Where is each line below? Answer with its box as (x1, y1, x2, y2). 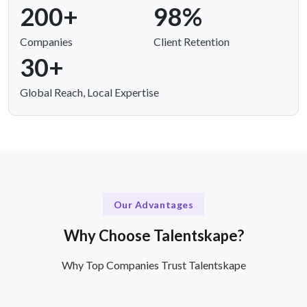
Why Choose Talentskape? (63, 225, 244, 245)
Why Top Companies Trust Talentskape (61, 258, 246, 271)
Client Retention (153, 35, 230, 49)
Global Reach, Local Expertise (20, 86, 159, 99)
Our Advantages (113, 198, 194, 210)
